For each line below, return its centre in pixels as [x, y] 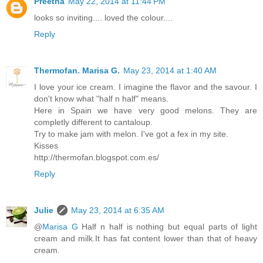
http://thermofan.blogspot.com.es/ [97, 158]
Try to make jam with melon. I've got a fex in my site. [131, 134]
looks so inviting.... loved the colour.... [103, 18]
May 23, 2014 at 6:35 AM [118, 210]
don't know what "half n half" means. [101, 99]
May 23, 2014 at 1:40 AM [170, 71]
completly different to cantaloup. [93, 122]
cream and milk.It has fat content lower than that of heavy [146, 239]
